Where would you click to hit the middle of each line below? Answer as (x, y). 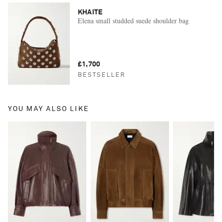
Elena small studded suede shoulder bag (133, 21)
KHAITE (90, 13)
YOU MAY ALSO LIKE (49, 109)
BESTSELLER (101, 76)
